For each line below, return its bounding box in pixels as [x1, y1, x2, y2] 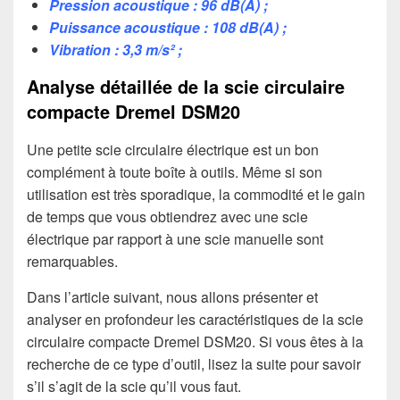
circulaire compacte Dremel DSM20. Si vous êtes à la [27, 331, 363, 353]
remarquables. [27, 251, 118, 272]
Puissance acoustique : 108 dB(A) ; [49, 16, 287, 37]
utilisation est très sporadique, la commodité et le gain [27, 184, 365, 205]
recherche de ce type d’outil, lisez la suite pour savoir [27, 354, 361, 375]
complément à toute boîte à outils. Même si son [27, 162, 322, 183]
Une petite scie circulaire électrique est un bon [27, 139, 319, 161]
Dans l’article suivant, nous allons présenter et [27, 287, 318, 308]
